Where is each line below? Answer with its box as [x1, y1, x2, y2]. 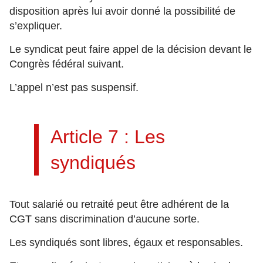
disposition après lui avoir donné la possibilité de [9, 5, 235, 17]
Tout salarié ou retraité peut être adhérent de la [9, 198, 229, 210]
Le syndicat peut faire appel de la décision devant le [9, 43, 252, 55]
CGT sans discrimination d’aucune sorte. [9, 213, 200, 225]
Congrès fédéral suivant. [9, 58, 124, 70]
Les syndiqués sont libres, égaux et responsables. [9, 237, 243, 248]
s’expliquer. [9, 20, 62, 32]
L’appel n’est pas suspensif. [9, 82, 139, 93]
